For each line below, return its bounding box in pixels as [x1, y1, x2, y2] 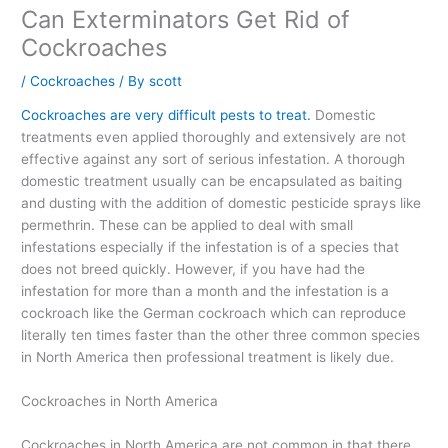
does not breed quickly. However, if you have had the [21, 261, 366, 278]
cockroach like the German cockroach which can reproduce [21, 305, 407, 322]
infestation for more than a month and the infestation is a [21, 283, 390, 300]
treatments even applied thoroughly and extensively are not [21, 129, 407, 146]
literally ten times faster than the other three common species [21, 327, 421, 344]
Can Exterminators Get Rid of [21, 4, 351, 34]
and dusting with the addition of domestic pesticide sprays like [21, 195, 422, 212]
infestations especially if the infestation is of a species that [21, 239, 400, 256]
